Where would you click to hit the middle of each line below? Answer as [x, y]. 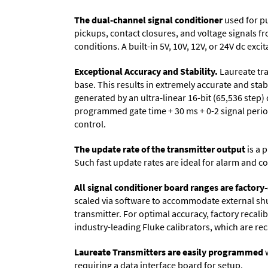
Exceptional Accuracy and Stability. [146, 71]
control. [90, 124]
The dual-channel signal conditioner [148, 19]
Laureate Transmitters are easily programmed [169, 252]
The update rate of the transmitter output [160, 149]
